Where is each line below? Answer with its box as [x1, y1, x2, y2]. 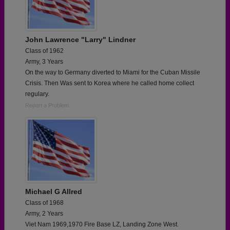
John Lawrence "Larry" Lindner [25, 35, 136, 44]
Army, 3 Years [25, 58, 63, 66]
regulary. [25, 90, 49, 98]
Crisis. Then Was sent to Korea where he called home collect [25, 80, 194, 87]
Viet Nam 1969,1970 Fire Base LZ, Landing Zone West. [25, 220, 179, 228]
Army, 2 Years [25, 209, 63, 217]
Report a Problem [25, 102, 69, 109]
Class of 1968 [25, 199, 64, 206]
